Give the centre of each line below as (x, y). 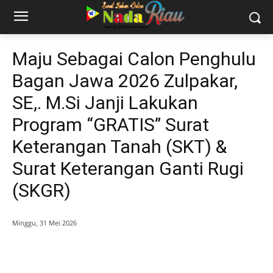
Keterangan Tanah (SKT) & (119, 147)
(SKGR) (41, 190)
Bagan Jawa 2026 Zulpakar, (125, 81)
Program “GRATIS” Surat (111, 125)
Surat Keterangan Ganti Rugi (128, 168)
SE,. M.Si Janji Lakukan (105, 103)
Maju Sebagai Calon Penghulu (134, 59)
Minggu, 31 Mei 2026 (44, 223)
